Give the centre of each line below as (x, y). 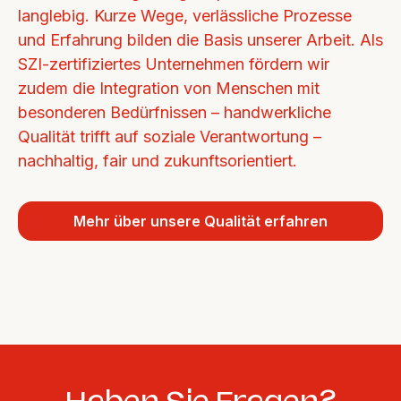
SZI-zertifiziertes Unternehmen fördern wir (174, 64)
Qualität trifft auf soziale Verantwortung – (170, 137)
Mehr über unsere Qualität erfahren (200, 222)
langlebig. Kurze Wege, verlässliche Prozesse (185, 16)
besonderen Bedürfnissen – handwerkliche (175, 113)
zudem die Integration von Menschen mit (169, 89)
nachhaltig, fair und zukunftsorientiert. (158, 161)
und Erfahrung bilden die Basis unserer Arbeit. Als (200, 40)
